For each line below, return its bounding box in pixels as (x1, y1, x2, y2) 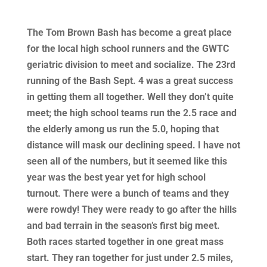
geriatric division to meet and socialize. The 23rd (26, 59, 235, 70)
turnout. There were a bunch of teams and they (26, 188, 229, 199)
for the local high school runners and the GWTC (26, 43, 229, 54)
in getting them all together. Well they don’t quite (26, 91, 234, 103)
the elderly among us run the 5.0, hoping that (26, 123, 219, 135)
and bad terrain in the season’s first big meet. (26, 220, 220, 231)
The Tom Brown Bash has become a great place (26, 27, 232, 38)
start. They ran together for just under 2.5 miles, (26, 252, 233, 263)
